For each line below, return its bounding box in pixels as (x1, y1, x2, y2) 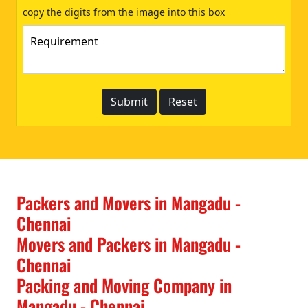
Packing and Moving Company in (16, 272, 232, 298)
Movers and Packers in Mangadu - (16, 230, 241, 256)
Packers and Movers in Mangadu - (16, 189, 241, 215)
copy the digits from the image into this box (23, 5, 225, 19)
